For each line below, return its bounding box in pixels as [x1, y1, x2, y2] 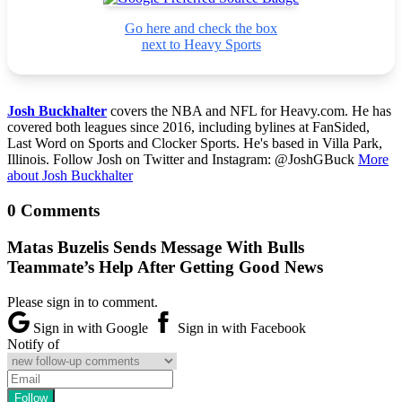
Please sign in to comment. [7, 293, 158, 310]
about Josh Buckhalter [7, 168, 133, 184]
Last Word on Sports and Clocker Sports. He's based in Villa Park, [7, 135, 382, 152]
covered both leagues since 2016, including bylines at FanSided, [7, 119, 370, 135]
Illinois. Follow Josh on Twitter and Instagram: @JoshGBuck [7, 152, 358, 168]
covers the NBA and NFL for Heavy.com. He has [107, 103, 391, 119]
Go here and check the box [125, 21, 277, 37]
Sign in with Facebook [174, 319, 306, 336]
